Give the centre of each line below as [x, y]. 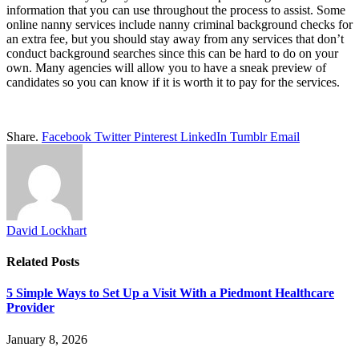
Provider [30, 308]
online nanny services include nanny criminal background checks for [179, 24]
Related [29, 262]
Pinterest [155, 136]
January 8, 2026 [47, 339]
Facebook [67, 136]
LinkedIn [204, 136]
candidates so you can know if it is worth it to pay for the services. [173, 82]
